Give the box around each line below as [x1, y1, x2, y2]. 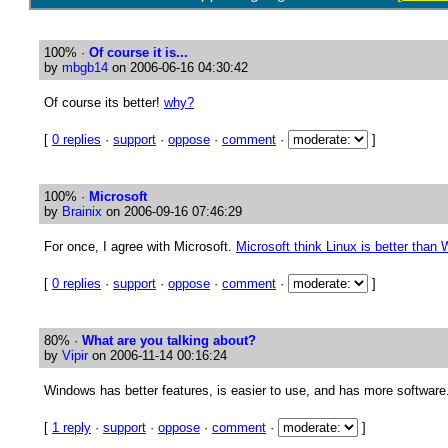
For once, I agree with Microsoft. [44, 239, 236, 254]
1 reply [52, 420, 91, 435]
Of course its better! [44, 95, 164, 110]
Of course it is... [89, 45, 188, 60]
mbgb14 [62, 60, 108, 75]
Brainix [62, 204, 102, 219]
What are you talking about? [82, 333, 256, 348]
